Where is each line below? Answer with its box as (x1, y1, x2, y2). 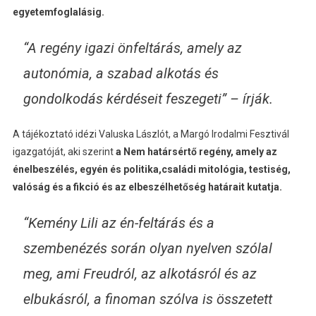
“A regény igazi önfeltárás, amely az (23, 39, 242, 57)
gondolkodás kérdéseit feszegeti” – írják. (23, 90, 273, 108)
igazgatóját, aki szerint (12, 146, 116, 158)
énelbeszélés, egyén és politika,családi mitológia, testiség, (12, 164, 291, 176)
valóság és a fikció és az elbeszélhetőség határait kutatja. (12, 181, 282, 193)
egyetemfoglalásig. (12, 6, 104, 18)
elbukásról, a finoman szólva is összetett (23, 291, 272, 308)
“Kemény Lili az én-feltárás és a (23, 214, 214, 232)
